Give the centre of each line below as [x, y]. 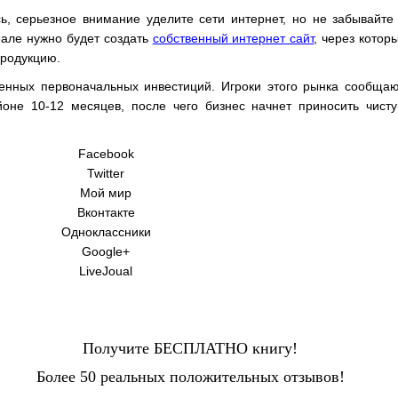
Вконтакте [106, 212]
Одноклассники [106, 232]
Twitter [106, 173]
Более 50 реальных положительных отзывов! [190, 377]
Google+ [106, 251]
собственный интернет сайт [233, 38]
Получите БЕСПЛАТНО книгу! [190, 348]
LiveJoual [106, 271]
